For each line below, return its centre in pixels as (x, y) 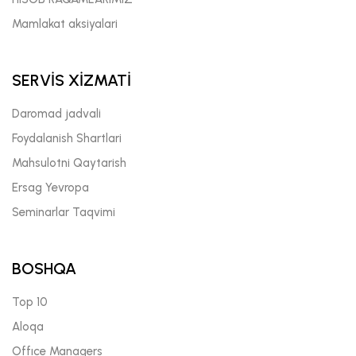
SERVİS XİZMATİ (72, 80)
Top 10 (30, 302)
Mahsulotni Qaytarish (69, 163)
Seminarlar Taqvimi (64, 212)
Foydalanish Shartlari (67, 138)
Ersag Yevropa (50, 187)
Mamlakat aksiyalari (65, 23)
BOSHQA (44, 268)
